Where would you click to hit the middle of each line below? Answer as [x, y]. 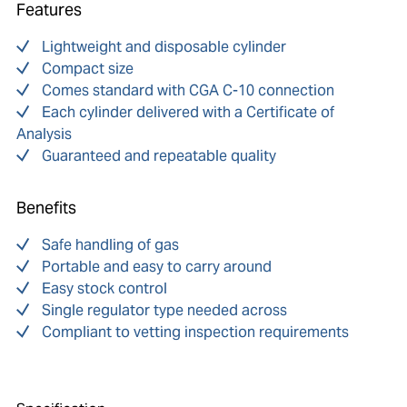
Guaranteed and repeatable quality [159, 156]
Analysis [44, 134]
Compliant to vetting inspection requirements [195, 333]
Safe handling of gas [110, 245]
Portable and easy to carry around [156, 267]
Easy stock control [104, 289]
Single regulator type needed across [164, 311]
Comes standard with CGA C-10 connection [188, 91]
